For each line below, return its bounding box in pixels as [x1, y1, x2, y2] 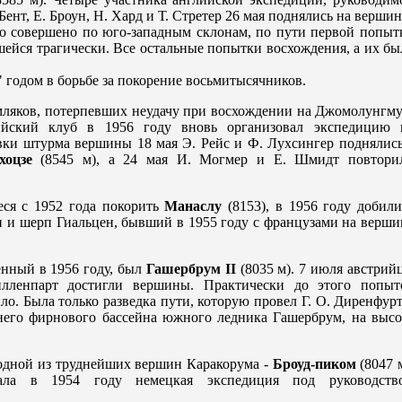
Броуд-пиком [272, 356, 356, 372]
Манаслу [164, 198, 223, 214]
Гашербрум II [145, 261, 236, 277]
